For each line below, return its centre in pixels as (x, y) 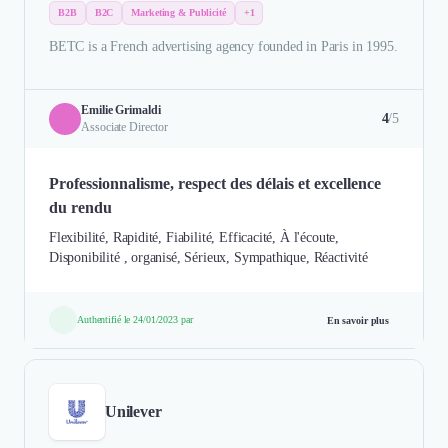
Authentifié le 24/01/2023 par (135, 319)
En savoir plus (357, 320)
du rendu (80, 207)
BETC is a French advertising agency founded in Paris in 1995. (223, 46)
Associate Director (124, 126)
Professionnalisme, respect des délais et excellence (215, 183)
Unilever (133, 411)
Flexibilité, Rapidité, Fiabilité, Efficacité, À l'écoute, (194, 237)
